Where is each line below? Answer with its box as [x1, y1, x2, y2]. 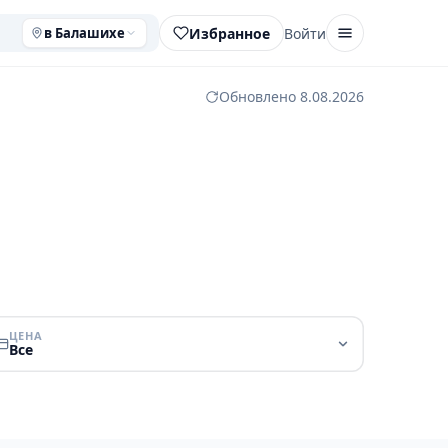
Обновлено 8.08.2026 [219, 87, 364, 106]
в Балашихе [44, 24, 125, 42]
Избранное [189, 23, 270, 43]
